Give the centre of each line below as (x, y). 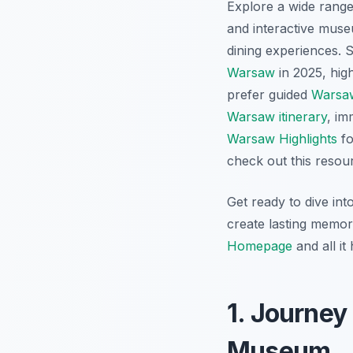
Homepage (260, 246)
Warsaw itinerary (277, 117)
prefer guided (269, 95)
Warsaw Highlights (282, 139)
